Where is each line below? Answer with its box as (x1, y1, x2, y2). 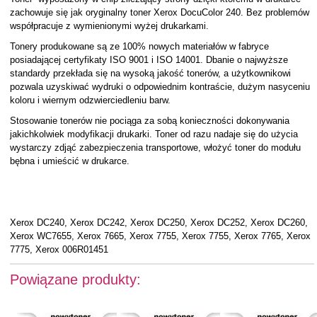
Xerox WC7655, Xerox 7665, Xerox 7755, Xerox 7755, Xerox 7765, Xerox (9, 231, 311, 241)
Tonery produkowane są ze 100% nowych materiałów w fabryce (9, 41, 269, 52)
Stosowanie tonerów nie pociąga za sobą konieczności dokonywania (9, 115, 289, 126)
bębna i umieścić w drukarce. (9, 156, 129, 166)
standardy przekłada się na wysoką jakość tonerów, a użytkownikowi (9, 68, 291, 79)
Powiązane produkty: (9, 272, 141, 287)
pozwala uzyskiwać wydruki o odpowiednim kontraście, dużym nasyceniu (9, 81, 310, 92)
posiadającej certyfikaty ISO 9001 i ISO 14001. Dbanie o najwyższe (9, 54, 288, 65)
